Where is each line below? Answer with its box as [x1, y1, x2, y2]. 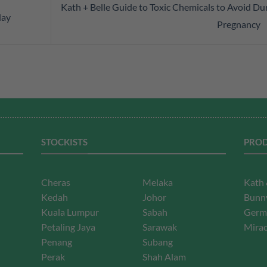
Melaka [142, 176, 173, 188]
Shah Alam [142, 251, 186, 263]
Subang [142, 236, 173, 248]
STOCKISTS [41, 136, 88, 147]
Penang [41, 236, 72, 248]
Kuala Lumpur [41, 206, 99, 218]
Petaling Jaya [41, 221, 95, 233]
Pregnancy [216, 18, 262, 30]
